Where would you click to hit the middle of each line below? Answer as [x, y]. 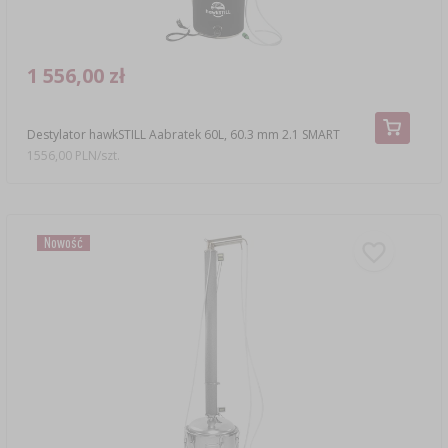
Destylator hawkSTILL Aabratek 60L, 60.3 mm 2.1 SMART [183, 134]
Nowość [63, 242]
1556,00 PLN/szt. [73, 156]
